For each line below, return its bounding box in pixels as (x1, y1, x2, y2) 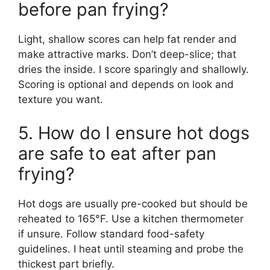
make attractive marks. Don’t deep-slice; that (18, 48, 236, 60)
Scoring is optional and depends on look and (18, 78, 234, 90)
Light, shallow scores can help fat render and (18, 33, 237, 45)
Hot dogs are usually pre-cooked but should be (18, 197, 248, 210)
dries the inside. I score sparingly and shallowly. (18, 63, 249, 75)
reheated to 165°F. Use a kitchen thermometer (18, 212, 243, 225)
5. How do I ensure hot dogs (18, 122, 250, 143)
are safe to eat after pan (18, 142, 216, 164)
